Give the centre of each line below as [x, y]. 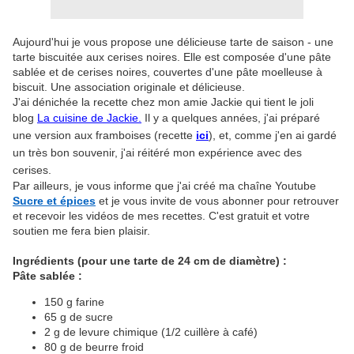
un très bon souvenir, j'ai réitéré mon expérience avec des [157, 153]
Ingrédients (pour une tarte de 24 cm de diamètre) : [150, 261]
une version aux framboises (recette [104, 136]
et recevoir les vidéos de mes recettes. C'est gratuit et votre [161, 216]
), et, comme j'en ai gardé [273, 136]
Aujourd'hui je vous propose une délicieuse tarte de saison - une [173, 42]
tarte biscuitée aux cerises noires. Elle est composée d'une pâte [172, 57]
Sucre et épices [54, 201]
